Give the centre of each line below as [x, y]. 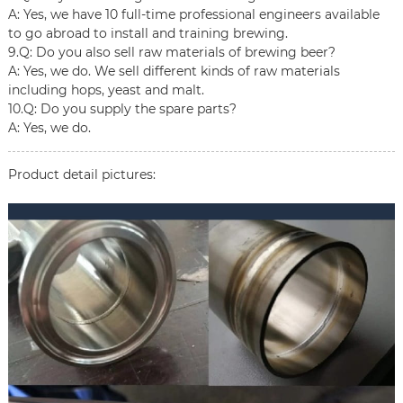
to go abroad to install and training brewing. [148, 34]
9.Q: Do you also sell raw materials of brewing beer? [171, 53]
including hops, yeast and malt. [106, 90]
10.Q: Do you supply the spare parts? [122, 109]
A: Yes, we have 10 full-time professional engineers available [193, 15]
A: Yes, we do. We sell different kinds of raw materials [174, 72]
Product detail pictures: [81, 175]
